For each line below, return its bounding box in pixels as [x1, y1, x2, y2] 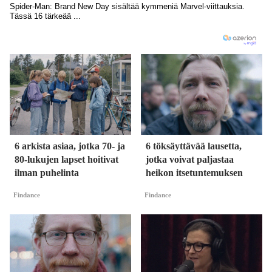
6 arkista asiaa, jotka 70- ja [15, 141, 125, 152]
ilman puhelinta [15, 168, 79, 178]
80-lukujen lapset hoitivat [15, 154, 118, 165]
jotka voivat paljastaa [146, 154, 234, 165]
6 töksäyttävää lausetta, [146, 141, 242, 152]
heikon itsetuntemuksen [146, 168, 243, 178]
